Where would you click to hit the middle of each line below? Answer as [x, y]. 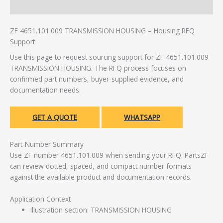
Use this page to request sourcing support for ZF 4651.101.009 [109, 57]
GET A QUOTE [55, 117]
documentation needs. [45, 90]
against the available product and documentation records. [101, 177]
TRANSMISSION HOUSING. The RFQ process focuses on [98, 68]
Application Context [40, 199]
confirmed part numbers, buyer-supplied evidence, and [97, 79]
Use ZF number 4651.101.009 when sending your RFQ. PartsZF [109, 155]
